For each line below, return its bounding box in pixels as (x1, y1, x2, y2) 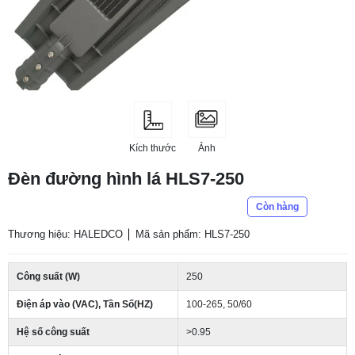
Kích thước (129, 142, 176, 154)
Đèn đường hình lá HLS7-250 (8, 169, 244, 189)
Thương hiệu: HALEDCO (8, 228, 123, 240)
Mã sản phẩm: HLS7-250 (136, 228, 250, 240)
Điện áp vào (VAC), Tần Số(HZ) (17, 299, 153, 310)
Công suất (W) (17, 271, 80, 282)
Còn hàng (256, 201, 299, 212)
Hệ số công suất (17, 326, 90, 338)
